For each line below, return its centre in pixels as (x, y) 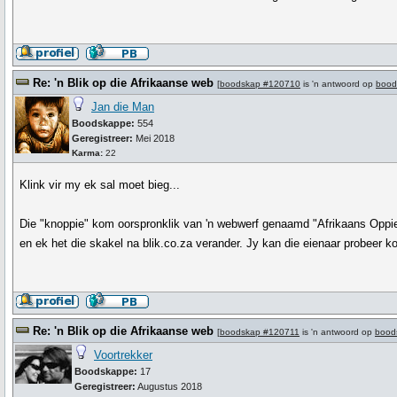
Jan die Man (123, 107)
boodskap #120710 (260, 84)
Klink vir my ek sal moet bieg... (100, 185)
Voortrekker (123, 355)
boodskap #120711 (260, 332)
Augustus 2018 (169, 386)
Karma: (87, 153)
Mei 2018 (154, 138)
